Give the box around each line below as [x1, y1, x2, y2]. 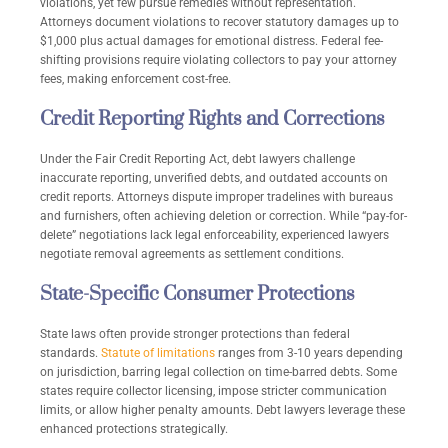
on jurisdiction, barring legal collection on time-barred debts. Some [40, 365, 397, 380]
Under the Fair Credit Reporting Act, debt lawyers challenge [40, 152, 355, 167]
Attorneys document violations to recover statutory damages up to [40, 15, 399, 30]
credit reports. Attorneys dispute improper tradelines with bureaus [40, 190, 393, 205]
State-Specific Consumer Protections [40, 282, 355, 308]
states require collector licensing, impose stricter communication [40, 384, 387, 399]
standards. [40, 346, 101, 361]
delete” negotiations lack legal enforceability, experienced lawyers [40, 228, 389, 243]
